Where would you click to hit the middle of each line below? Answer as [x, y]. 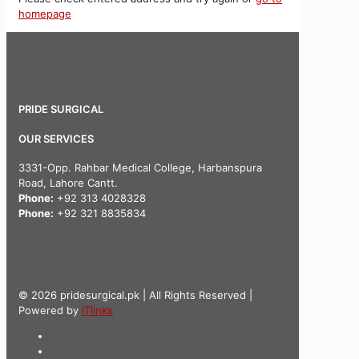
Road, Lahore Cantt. [68, 182]
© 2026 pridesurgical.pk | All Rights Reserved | [135, 294]
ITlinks [97, 310]
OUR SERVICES [56, 138]
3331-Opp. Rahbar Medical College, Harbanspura [140, 167]
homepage [45, 14]
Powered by [50, 310]
